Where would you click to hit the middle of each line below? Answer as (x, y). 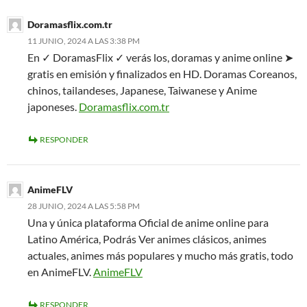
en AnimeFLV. (60, 272)
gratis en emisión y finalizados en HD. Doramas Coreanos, (162, 74)
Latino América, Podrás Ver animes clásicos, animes (147, 239)
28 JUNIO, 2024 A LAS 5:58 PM (84, 206)
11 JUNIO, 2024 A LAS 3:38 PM (84, 41)
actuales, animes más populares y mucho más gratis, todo (160, 256)
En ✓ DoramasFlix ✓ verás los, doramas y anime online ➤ (160, 58)
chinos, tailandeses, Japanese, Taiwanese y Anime (142, 90)
